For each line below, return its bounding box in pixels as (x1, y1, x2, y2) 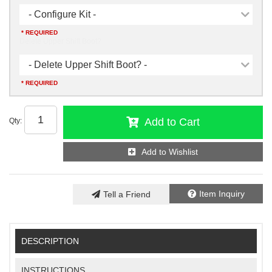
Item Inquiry (199, 188, 245, 199)
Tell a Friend (103, 189, 151, 199)
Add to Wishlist (141, 146, 198, 157)
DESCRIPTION (21, 236, 80, 246)
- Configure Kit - (29, 8, 96, 19)
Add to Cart (144, 115, 200, 128)
